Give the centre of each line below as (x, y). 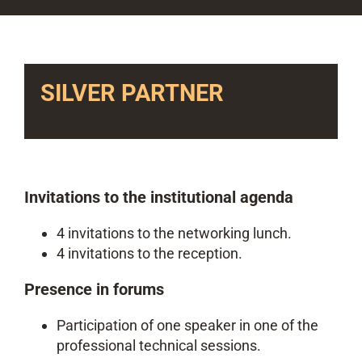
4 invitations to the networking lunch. (174, 233)
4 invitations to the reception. (149, 253)
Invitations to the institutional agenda (159, 197)
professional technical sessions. (159, 345)
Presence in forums (94, 289)
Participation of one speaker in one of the (187, 325)
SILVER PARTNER (132, 93)
